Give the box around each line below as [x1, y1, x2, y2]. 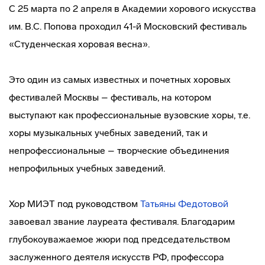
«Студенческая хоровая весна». [9, 38, 150, 50]
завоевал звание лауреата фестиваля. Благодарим [9, 216, 235, 227]
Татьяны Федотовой [140, 198, 228, 209]
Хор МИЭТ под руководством [9, 198, 140, 209]
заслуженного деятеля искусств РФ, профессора [9, 251, 224, 263]
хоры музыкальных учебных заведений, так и [9, 127, 208, 138]
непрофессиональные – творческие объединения [9, 145, 229, 156]
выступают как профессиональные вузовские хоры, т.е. [9, 109, 250, 121]
